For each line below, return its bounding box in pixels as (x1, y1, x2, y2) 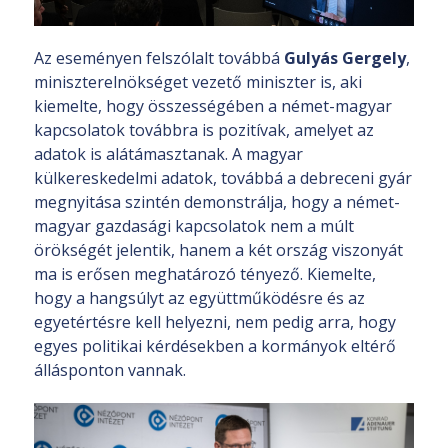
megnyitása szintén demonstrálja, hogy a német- (34, 191, 400, 214)
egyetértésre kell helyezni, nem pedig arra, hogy (34, 311, 396, 334)
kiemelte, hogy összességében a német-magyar (34, 95, 392, 118)
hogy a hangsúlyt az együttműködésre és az (34, 287, 365, 310)
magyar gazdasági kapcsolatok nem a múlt (34, 215, 354, 238)
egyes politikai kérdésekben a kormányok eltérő (34, 335, 396, 358)
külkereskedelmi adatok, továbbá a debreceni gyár (34, 167, 412, 190)
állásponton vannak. (34, 359, 186, 382)
